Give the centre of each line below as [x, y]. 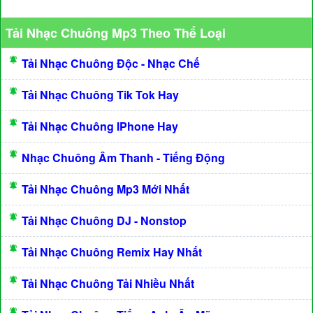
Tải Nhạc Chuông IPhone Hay [100, 126]
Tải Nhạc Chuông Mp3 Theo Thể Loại [116, 33]
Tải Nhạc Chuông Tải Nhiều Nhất [108, 283]
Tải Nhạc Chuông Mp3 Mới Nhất [105, 189]
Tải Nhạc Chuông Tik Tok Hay [100, 95]
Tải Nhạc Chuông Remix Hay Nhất [112, 252]
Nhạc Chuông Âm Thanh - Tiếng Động [123, 158]
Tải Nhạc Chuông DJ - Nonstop [104, 220]
